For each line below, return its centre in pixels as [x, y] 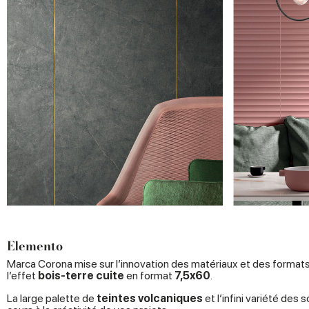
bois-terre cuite [81, 276]
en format [148, 276]
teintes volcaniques [150, 299]
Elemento [35, 246]
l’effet [22, 276]
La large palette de [52, 299]
